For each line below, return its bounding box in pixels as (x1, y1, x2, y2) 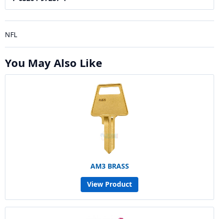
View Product (87, 179, 132, 189)
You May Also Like (5, 55, 102, 70)
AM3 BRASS (90, 161, 129, 171)
